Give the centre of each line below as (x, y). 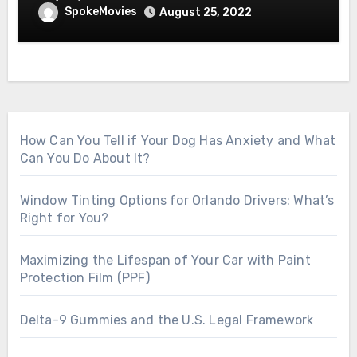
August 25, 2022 (206, 12)
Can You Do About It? (85, 158)
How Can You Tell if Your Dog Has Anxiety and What (178, 140)
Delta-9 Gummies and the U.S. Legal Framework (167, 320)
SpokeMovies (101, 11)
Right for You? (64, 218)
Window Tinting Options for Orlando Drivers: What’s (177, 200)
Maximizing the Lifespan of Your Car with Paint (165, 260)
